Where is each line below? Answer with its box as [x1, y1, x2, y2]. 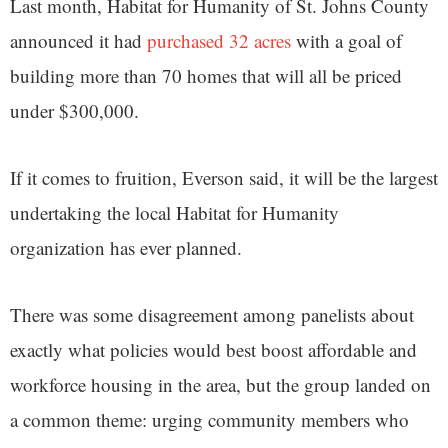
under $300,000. [10, 97, 139, 123]
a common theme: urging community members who [10, 406, 409, 432]
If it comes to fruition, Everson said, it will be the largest [10, 164, 438, 190]
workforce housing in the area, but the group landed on [10, 371, 431, 397]
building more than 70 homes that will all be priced [10, 62, 402, 88]
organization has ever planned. [10, 234, 248, 260]
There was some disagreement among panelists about [10, 301, 414, 327]
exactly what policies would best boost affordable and [10, 336, 417, 362]
